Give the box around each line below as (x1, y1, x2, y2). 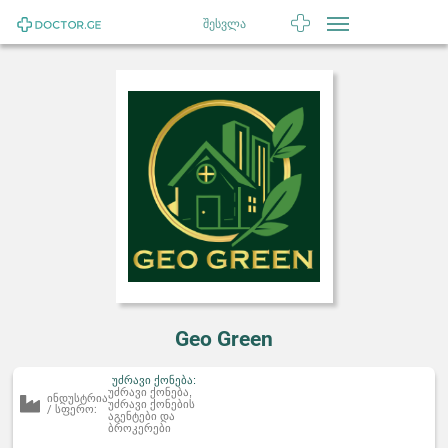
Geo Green (175, 326, 273, 351)
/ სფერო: (47, 403, 98, 417)
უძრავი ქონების (108, 398, 196, 411)
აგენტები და (108, 410, 176, 423)
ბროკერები (108, 422, 172, 435)
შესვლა (202, 17, 246, 32)
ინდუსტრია (47, 392, 109, 406)
